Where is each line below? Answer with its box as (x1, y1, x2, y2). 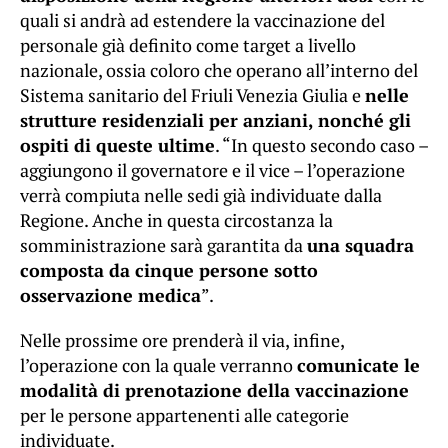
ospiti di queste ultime (20, 133, 215, 158)
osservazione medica (20, 283, 201, 308)
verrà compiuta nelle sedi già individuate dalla (20, 183, 382, 208)
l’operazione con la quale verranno (20, 353, 297, 378)
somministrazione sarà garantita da (20, 233, 307, 258)
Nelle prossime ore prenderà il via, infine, (20, 328, 344, 353)
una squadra (307, 233, 414, 258)
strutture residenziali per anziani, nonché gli (20, 108, 411, 133)
